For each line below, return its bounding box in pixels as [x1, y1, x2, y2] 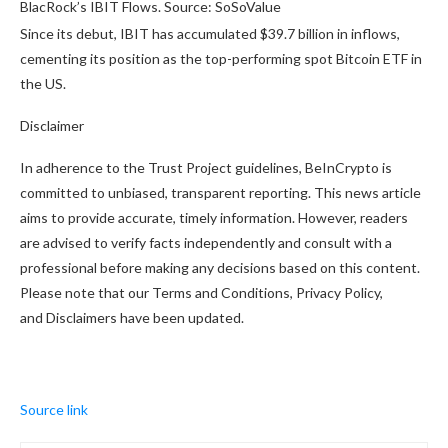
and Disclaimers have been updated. [20, 309, 244, 327]
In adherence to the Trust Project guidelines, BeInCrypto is [20, 159, 392, 177]
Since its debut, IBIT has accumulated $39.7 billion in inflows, [20, 25, 400, 43]
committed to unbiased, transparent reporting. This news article [20, 184, 421, 202]
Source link [20, 401, 88, 419]
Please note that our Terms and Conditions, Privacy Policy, [20, 284, 383, 302]
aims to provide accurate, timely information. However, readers [20, 209, 408, 227]
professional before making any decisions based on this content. [20, 259, 420, 277]
